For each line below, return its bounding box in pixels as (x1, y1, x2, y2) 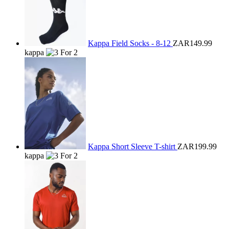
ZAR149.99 (173, 39, 212, 48)
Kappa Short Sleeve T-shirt (88, 142, 177, 151)
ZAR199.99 (177, 142, 217, 151)
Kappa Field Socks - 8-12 (88, 39, 173, 48)
